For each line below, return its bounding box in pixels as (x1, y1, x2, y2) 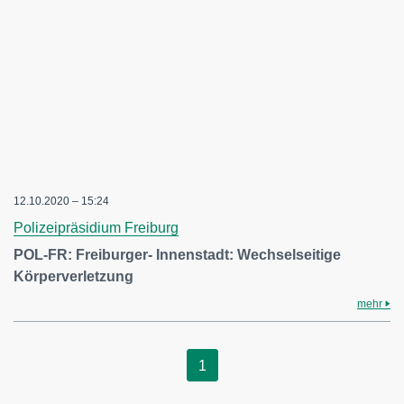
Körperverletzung (14, 269, 133, 284)
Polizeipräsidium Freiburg (14, 220, 179, 235)
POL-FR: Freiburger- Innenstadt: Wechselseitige (14, 247, 341, 262)
